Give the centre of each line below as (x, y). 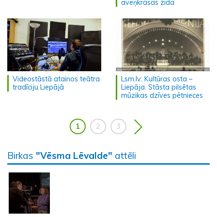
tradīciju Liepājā (38, 87)
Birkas (22, 156)
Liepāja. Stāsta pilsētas (159, 87)
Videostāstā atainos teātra (56, 79)
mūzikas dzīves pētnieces (162, 96)
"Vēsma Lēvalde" (74, 156)
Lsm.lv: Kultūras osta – (157, 79)
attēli (124, 156)
